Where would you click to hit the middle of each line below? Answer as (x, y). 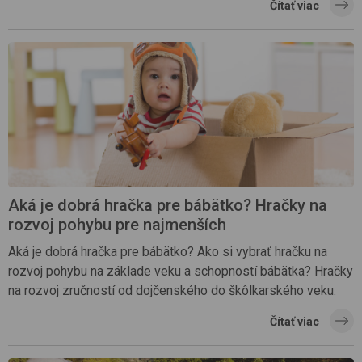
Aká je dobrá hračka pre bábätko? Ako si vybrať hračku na (168, 252)
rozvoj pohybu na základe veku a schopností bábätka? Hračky (181, 271)
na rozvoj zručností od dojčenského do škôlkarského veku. (172, 291)
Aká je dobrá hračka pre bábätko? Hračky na (168, 206)
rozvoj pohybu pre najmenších (117, 225)
